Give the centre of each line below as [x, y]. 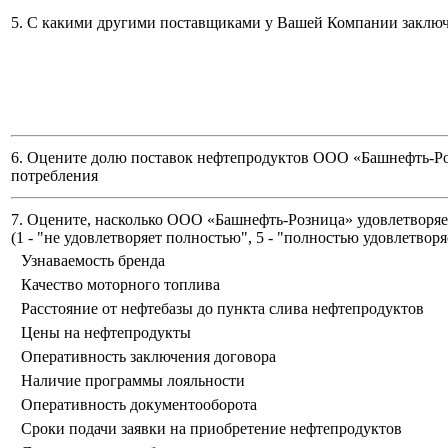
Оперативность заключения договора [148, 357]
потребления [54, 176]
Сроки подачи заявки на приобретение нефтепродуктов [211, 429]
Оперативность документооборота [139, 405]
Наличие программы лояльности [133, 381]
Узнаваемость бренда [93, 261]
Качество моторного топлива [120, 285]
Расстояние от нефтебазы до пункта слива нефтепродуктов [222, 309]
